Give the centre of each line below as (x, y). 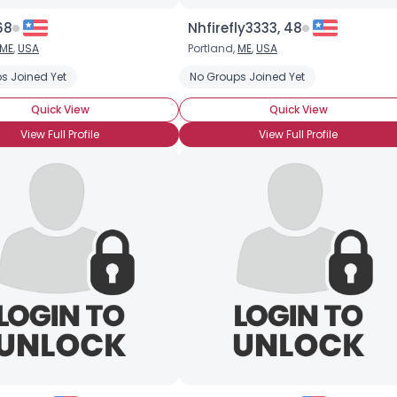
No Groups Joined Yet (247, 77)
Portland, (213, 48)
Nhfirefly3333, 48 (245, 28)
